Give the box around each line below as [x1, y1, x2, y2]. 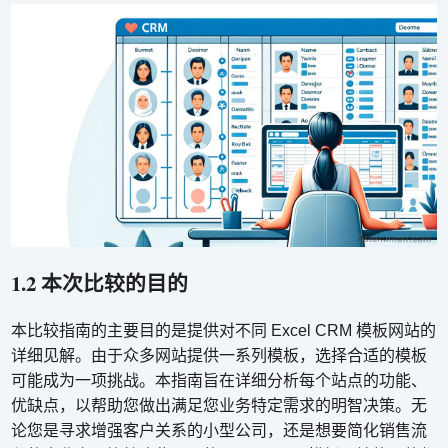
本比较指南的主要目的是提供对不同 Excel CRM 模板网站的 [11, 322, 437, 340]
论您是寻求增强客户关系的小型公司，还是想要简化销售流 [11, 422, 428, 440]
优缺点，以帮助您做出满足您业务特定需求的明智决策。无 [11, 397, 428, 415]
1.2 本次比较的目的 [11, 268, 189, 299]
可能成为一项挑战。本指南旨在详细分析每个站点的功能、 [11, 372, 428, 390]
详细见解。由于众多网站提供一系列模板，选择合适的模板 [11, 347, 428, 365]
